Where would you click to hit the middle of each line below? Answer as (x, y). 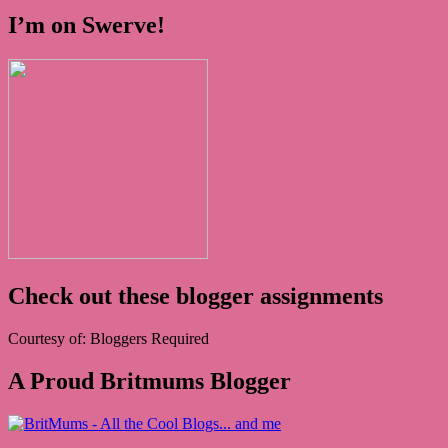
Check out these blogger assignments (195, 296)
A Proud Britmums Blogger (149, 381)
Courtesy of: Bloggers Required (108, 339)
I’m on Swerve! (86, 25)
